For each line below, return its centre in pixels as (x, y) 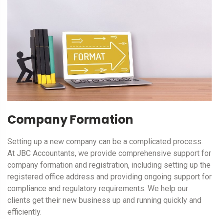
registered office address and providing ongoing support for (109, 177)
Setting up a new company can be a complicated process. (105, 142)
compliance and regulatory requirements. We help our (98, 189)
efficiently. (24, 212)
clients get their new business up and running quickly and (104, 200)
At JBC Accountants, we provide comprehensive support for (109, 153)
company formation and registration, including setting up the (109, 165)
